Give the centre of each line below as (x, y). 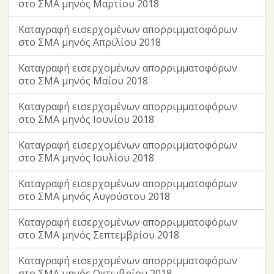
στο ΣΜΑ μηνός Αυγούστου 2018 (94, 196)
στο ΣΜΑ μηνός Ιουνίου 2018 (86, 119)
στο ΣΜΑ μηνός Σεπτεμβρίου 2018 (99, 235)
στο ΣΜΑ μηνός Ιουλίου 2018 (86, 158)
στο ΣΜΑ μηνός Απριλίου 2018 (90, 42)
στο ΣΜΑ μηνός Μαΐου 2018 (83, 81)
